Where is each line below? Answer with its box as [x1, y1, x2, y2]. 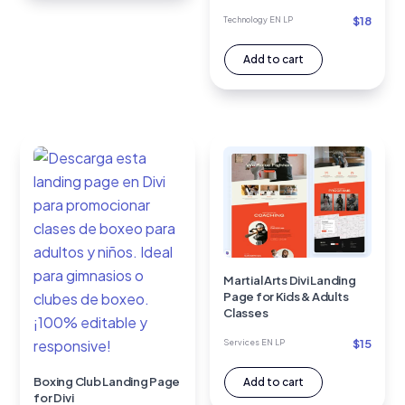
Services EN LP [223, 337, 286, 348]
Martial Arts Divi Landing [223, 273, 356, 288]
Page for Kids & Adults [223, 289, 349, 305]
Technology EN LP [223, 14, 294, 25]
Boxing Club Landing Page [33, 373, 181, 389]
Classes [223, 306, 268, 321]
